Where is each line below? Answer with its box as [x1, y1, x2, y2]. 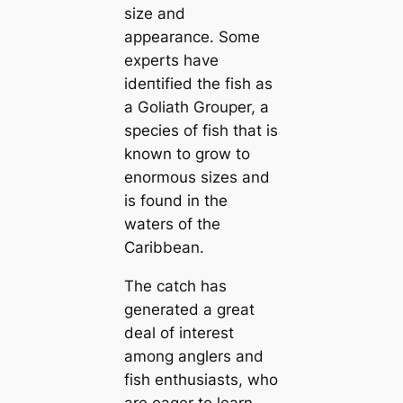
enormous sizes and [123, 168, 270, 187]
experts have [123, 51, 219, 70]
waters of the [123, 215, 220, 234]
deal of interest [123, 323, 234, 342]
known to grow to [123, 145, 250, 164]
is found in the [123, 192, 228, 210]
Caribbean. [123, 238, 204, 257]
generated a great [123, 300, 255, 318]
